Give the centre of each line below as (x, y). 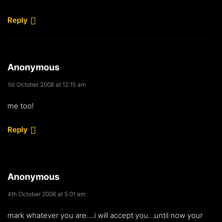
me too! (21, 106)
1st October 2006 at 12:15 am (47, 84)
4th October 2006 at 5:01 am (46, 194)
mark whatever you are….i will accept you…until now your (105, 215)
